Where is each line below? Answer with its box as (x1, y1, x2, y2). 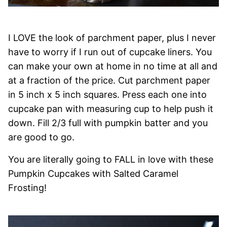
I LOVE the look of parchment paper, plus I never (8, 32, 216, 44)
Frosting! (8, 182, 47, 194)
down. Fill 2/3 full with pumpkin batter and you (8, 118, 208, 129)
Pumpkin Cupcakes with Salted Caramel (8, 168, 178, 179)
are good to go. (8, 132, 74, 143)
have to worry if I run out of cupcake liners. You (8, 47, 212, 58)
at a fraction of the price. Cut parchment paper (8, 75, 210, 86)
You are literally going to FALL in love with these (8, 154, 213, 165)
